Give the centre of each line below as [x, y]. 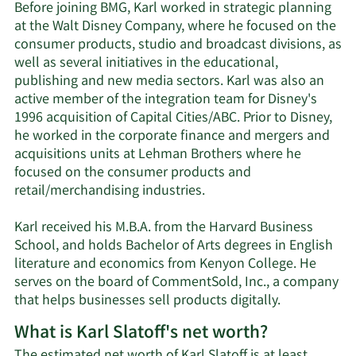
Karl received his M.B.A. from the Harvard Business [164, 228]
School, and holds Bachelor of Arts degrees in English [174, 246]
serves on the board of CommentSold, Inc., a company [176, 282]
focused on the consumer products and [133, 173]
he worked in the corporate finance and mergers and [172, 136]
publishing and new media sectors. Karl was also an [169, 81]
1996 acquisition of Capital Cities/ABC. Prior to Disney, [173, 118]
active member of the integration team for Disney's [166, 100]
